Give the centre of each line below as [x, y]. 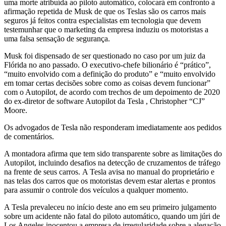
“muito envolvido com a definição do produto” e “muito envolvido [110, 74]
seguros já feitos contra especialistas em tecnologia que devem [102, 21]
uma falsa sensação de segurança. [58, 39]
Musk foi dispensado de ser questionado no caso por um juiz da [105, 56]
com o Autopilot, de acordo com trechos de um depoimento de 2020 [112, 92]
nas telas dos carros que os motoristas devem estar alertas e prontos [110, 181]
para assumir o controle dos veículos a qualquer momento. [96, 190]
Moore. [16, 110]
